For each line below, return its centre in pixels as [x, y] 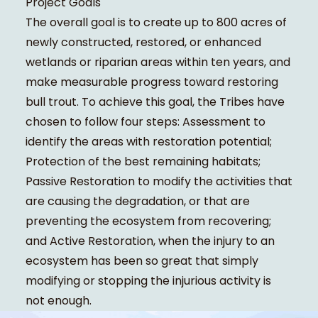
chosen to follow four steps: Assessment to [145, 122]
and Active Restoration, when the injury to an [150, 241]
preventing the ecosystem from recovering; [148, 221]
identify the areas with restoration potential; [148, 142]
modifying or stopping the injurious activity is [148, 281]
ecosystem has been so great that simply [142, 261]
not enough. [58, 301]
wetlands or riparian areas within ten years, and [158, 62]
